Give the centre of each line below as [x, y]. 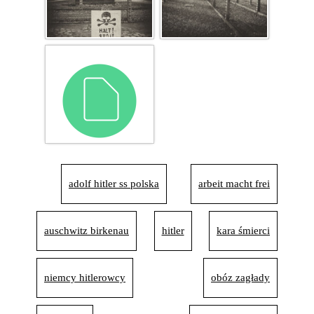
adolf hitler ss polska [114, 184]
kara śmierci [243, 231]
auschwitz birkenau [87, 231]
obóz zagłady [240, 278]
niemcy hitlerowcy [85, 278]
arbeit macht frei [234, 184]
